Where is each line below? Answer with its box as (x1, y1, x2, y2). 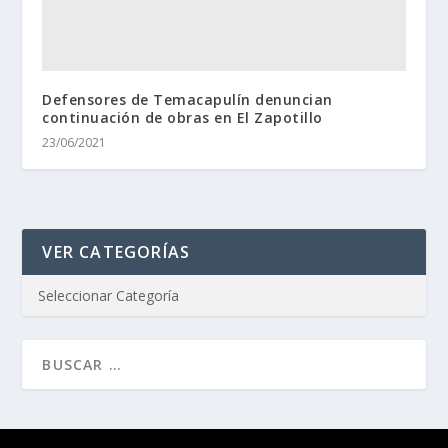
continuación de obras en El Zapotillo (42, 108, 323, 128)
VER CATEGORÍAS (42, 241, 191, 264)
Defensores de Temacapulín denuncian (42, 90, 333, 110)
